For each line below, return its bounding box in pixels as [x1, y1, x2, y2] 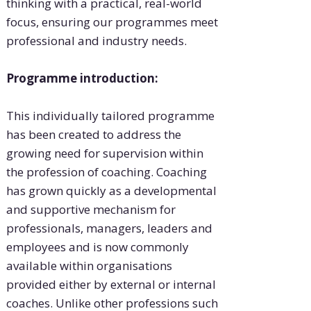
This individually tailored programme [6, 108, 215, 124]
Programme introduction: [6, 70, 158, 87]
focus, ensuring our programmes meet [6, 14, 218, 31]
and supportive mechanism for [6, 201, 176, 218]
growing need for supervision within [6, 145, 203, 162]
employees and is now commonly [6, 239, 189, 255]
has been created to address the [6, 126, 181, 143]
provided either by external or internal [6, 276, 216, 293]
